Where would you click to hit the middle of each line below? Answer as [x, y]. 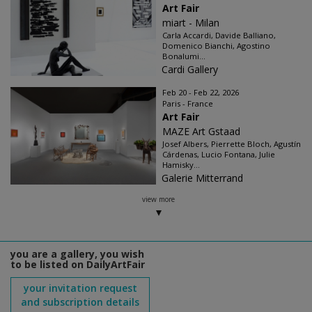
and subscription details [80, 302]
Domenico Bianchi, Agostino [216, 46]
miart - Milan [191, 23]
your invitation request [80, 288]
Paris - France [188, 104]
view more [158, 200]
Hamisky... [181, 165]
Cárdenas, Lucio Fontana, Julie [219, 155]
